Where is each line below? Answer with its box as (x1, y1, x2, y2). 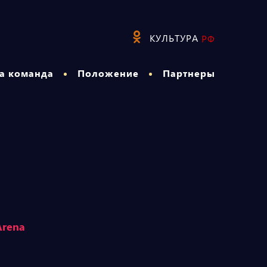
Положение (77, 67, 139, 79)
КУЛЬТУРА (150, 32, 198, 44)
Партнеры (163, 67, 215, 79)
